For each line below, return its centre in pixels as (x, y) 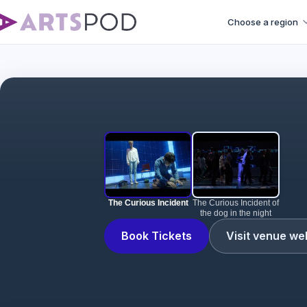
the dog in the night (236, 213)
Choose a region (263, 22)
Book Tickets (157, 236)
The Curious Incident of (236, 203)
